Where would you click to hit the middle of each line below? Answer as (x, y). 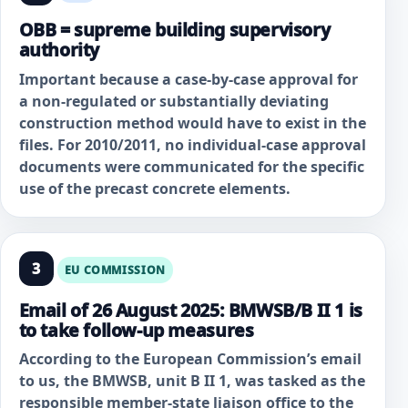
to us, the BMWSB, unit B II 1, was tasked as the (192, 381)
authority (59, 49)
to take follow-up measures (136, 330)
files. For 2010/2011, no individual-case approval (192, 144)
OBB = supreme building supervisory (174, 29)
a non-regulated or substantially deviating (173, 101)
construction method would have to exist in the (192, 122)
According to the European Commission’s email (190, 359)
